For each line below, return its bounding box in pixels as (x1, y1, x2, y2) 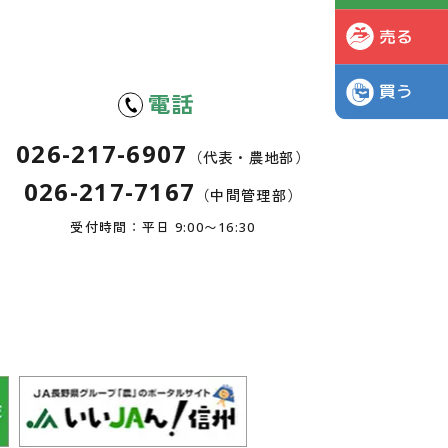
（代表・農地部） (187, 147, 310, 167)
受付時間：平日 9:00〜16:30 (70, 217, 256, 236)
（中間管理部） (195, 185, 303, 205)
